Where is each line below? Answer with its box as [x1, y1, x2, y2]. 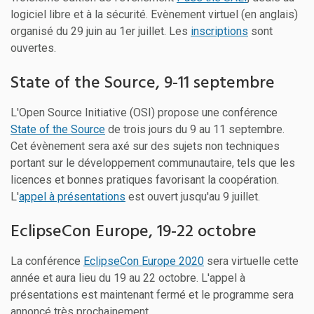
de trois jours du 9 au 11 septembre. [105, 122, 285, 136]
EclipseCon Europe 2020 [83, 254, 204, 268]
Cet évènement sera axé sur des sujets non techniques [11, 139, 280, 153]
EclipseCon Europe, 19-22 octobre [11, 218, 257, 245]
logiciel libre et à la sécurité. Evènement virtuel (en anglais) [11, 7, 298, 21]
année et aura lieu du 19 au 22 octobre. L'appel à [11, 271, 245, 285]
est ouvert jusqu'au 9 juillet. [125, 189, 260, 203]
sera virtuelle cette [204, 254, 299, 268]
